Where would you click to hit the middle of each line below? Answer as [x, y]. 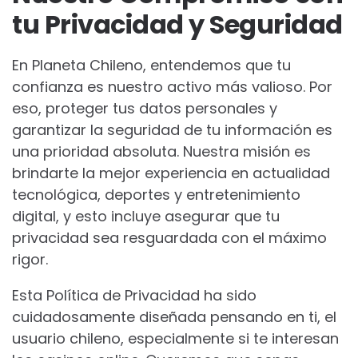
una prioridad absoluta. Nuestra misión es [161, 151]
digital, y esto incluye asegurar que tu [146, 216]
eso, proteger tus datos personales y [145, 108]
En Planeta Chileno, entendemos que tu [151, 65]
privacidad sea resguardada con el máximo [169, 238]
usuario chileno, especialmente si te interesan [175, 338]
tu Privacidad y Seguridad [177, 24]
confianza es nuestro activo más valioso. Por [172, 87]
